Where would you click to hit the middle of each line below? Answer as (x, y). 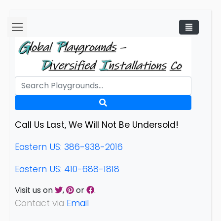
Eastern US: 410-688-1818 (67, 169)
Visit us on (35, 190)
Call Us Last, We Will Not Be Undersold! (97, 125)
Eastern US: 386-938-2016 (69, 147)
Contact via (41, 203)
